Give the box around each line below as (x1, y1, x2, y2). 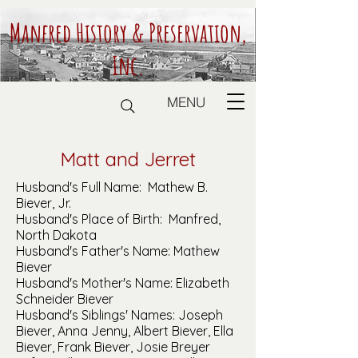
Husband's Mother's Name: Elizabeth (16, 275, 229, 291)
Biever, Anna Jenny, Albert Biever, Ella (16, 323, 233, 339)
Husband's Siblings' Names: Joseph (16, 307, 223, 323)
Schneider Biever (16, 291, 113, 307)
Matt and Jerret (60, 147, 196, 171)
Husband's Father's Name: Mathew (16, 243, 220, 259)
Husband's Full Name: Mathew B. (16, 179, 208, 195)
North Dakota (16, 227, 97, 243)
